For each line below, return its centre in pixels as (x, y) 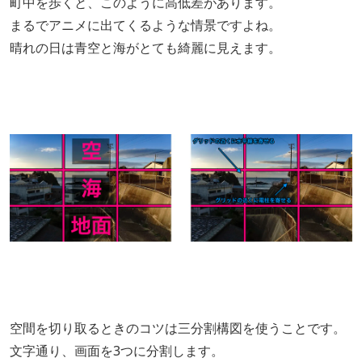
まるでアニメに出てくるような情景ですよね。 (145, 25)
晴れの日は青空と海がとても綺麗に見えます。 (145, 48)
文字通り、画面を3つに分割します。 (117, 350)
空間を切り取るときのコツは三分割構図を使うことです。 (178, 328)
